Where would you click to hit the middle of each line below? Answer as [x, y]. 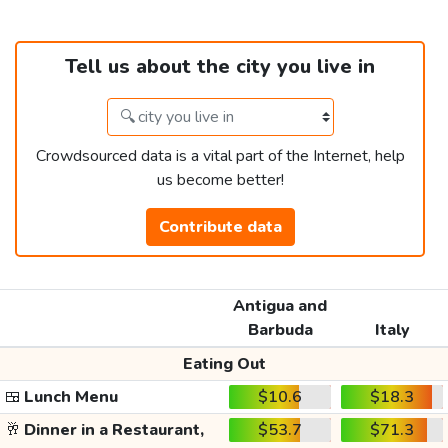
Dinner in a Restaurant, [112, 430]
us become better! [220, 180]
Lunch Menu [69, 397]
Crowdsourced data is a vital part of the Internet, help [220, 156]
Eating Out [224, 364]
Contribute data [220, 227]
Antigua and [280, 306]
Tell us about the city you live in [220, 67]
